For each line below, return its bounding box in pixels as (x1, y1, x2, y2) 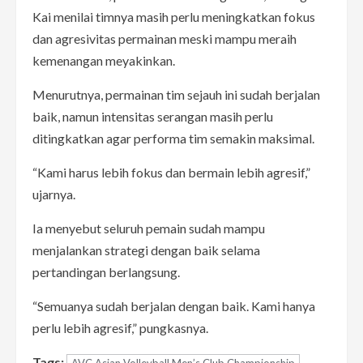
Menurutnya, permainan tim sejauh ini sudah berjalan (32, 86, 320, 102)
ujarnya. (32, 186, 75, 202)
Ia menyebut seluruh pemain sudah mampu (32, 220, 265, 236)
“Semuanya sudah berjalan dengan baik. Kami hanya (32, 297, 315, 314)
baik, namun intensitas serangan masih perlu (32, 108, 273, 124)
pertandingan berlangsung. (32, 263, 180, 280)
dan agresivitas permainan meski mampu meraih (32, 30, 297, 46)
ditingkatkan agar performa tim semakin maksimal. (32, 130, 314, 146)
